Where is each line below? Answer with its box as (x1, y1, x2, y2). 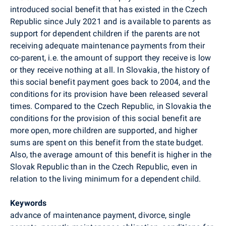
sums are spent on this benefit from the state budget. (10, 137, 204, 147)
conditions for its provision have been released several (10, 89, 208, 99)
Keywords (10, 198, 47, 208)
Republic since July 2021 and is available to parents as (10, 16, 211, 26)
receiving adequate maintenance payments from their (10, 40, 205, 50)
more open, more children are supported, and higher (10, 125, 198, 135)
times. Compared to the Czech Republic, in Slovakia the (10, 101, 211, 111)
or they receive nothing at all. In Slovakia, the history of (10, 65, 210, 75)
